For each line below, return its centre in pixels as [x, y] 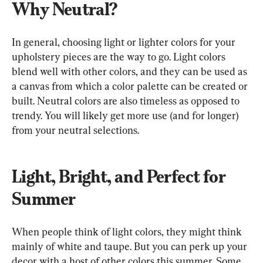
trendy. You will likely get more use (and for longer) [127, 115]
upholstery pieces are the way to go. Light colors [120, 56]
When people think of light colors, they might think [128, 231]
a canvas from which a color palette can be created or [131, 86]
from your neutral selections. [75, 130]
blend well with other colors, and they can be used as [131, 71]
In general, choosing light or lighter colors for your [125, 42]
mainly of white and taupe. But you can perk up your [131, 246]
